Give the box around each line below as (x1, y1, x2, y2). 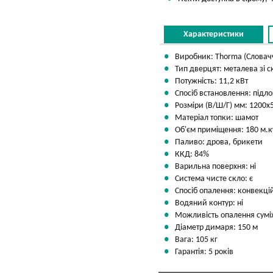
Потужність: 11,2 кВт (173, 77, 248, 86)
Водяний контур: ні (173, 199, 243, 208)
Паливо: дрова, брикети (173, 138, 263, 147)
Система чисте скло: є (173, 174, 253, 183)
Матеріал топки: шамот (173, 113, 258, 122)
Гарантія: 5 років (173, 247, 233, 257)
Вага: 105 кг (173, 235, 218, 244)
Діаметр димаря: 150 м (173, 223, 258, 232)
